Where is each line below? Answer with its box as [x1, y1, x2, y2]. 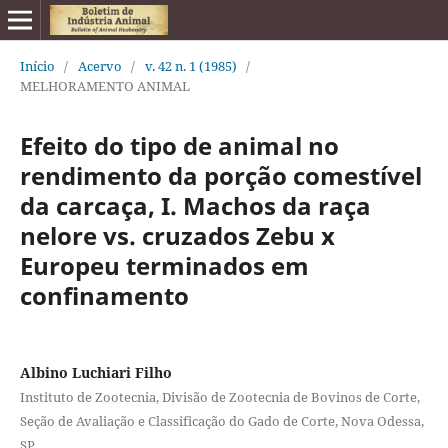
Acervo [77, 56, 122, 75]
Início [19, 56, 55, 75]
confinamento [19, 278, 189, 312]
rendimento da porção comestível [19, 158, 422, 192]
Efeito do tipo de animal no [19, 128, 339, 162]
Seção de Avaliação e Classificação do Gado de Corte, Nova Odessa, [19, 411, 424, 430]
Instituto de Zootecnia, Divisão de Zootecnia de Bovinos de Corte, [19, 387, 420, 406]
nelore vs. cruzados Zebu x [19, 218, 335, 252]
